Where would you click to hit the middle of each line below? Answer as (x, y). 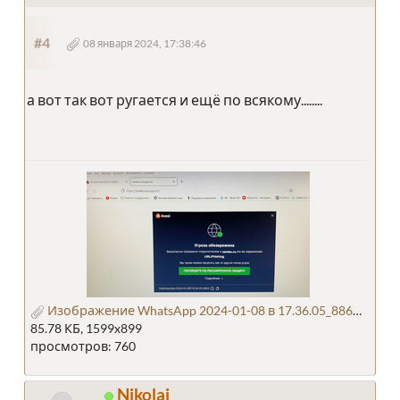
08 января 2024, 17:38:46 (145, 44)
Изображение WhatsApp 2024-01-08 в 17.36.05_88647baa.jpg (199, 311)
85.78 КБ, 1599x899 (86, 329)
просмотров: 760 (83, 346)
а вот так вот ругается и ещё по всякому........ (175, 100)
